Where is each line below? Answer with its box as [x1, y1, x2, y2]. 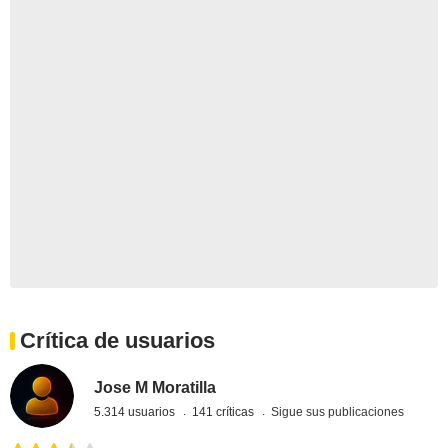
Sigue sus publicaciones [271, 404, 405, 419]
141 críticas [192, 404, 258, 419]
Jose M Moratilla [94, 378, 217, 396]
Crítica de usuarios [20, 328, 215, 354]
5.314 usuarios [94, 404, 179, 419]
